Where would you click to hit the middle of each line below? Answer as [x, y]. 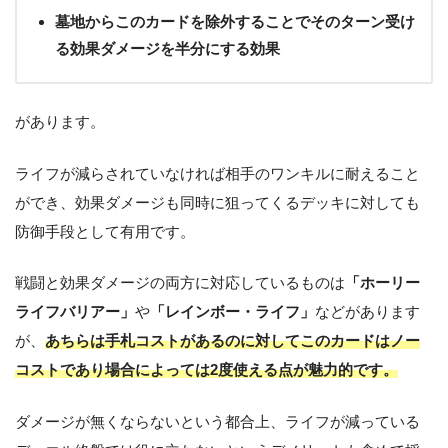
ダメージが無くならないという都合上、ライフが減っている [217, 422]
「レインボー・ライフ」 [232, 312]
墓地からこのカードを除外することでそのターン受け [235, 21]
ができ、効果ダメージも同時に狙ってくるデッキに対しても [217, 202]
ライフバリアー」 [75, 312]
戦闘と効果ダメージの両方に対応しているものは [180, 283]
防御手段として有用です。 [105, 231]
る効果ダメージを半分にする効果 [167, 48]
